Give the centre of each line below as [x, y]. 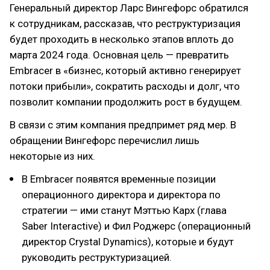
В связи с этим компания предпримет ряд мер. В [123, 125]
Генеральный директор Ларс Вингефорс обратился [129, 8]
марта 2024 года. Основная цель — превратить [119, 55]
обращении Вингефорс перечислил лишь [105, 140]
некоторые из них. [52, 156]
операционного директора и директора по [121, 195]
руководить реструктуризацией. [97, 257]
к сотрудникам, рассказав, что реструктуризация [125, 24]
